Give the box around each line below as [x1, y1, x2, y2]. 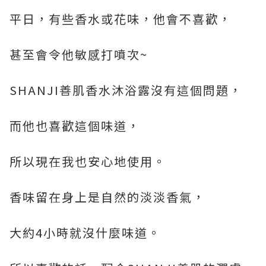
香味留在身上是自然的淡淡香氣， [9, 188, 205, 206]
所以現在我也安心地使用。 [9, 153, 166, 170]
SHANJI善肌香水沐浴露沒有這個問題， [9, 81, 242, 99]
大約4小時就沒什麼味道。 [9, 224, 161, 242]
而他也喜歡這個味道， [9, 117, 140, 135]
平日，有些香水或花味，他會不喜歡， [9, 10, 232, 28]
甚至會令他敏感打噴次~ [9, 46, 148, 64]
